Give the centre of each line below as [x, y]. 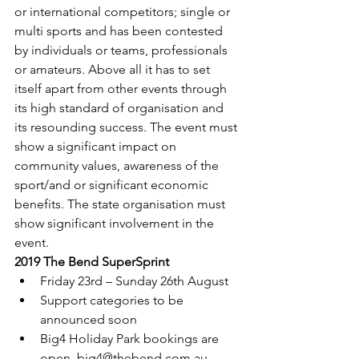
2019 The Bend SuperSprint [92, 261]
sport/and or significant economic [113, 184]
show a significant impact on [97, 146]
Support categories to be [113, 300]
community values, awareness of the [118, 165]
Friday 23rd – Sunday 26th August [134, 280]
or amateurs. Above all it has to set [114, 69]
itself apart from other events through [122, 88]
